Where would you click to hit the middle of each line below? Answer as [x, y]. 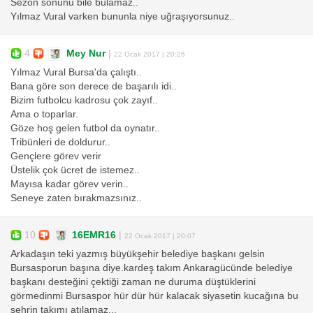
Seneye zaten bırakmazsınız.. [76, 198]
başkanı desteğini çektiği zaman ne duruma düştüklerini [133, 282]
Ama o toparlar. [44, 115]
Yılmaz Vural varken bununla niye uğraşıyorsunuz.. [123, 17]
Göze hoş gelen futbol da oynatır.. [85, 129]
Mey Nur [86, 53]
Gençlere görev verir [56, 156]
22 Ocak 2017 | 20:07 [160, 235]
